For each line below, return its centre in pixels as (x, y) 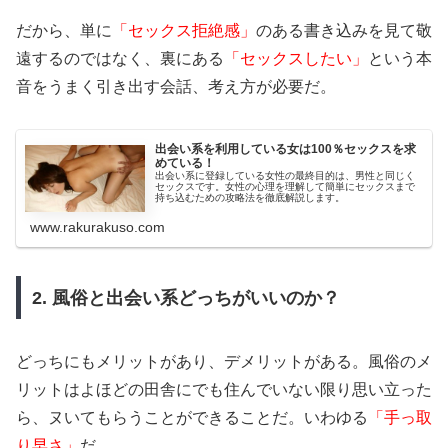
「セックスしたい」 (296, 58)
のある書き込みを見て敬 (344, 30)
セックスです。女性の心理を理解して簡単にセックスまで (285, 187)
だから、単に (64, 30)
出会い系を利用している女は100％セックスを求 (286, 149)
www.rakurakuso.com (98, 226)
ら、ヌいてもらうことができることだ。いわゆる (192, 418)
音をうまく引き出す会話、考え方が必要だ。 (176, 86)
